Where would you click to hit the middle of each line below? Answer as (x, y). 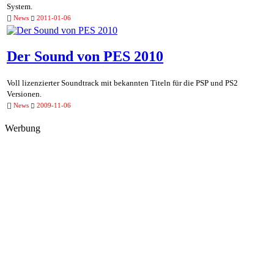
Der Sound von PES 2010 (85, 57)
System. (20, 7)
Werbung (23, 128)
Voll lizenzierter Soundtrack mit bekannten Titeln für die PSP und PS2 (122, 83)
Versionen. (24, 94)
